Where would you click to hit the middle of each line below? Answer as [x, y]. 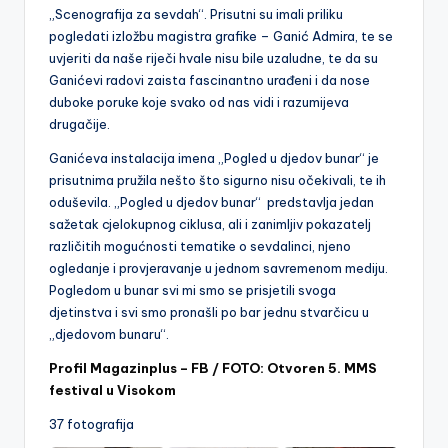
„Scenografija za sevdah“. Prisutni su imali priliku [196, 13]
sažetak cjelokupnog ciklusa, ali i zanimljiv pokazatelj [210, 223]
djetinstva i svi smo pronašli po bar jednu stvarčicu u [209, 311]
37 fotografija [91, 423]
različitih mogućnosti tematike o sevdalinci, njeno [200, 245]
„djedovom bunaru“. [109, 333]
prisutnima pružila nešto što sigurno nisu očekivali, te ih [217, 179]
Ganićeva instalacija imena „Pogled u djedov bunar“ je [214, 157]
